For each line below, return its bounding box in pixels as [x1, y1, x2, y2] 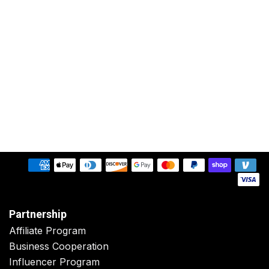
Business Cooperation [9, 240, 109, 253]
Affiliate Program [9, 225, 86, 237]
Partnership [9, 208, 67, 221]
